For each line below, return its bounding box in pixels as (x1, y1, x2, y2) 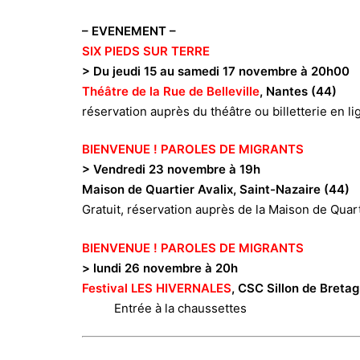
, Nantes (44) (260, 83, 337, 99)
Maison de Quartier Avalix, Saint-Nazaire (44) (82, 182, 353, 198)
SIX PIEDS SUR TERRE (82, 43, 210, 59)
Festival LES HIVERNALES (82, 280, 231, 296)
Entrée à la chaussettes (114, 300, 247, 316)
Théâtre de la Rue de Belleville (82, 83, 260, 99)
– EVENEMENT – (82, 22, 176, 39)
